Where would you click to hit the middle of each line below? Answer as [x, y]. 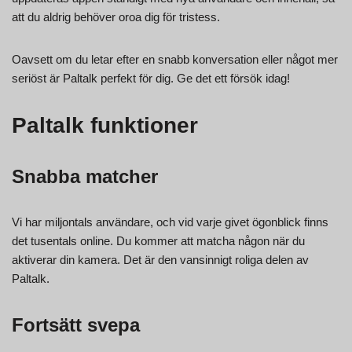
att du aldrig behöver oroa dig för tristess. [116, 16]
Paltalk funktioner [105, 125]
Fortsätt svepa [76, 324]
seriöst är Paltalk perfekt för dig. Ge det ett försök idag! [151, 78]
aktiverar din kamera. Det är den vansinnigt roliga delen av [160, 259]
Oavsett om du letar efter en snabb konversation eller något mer [175, 59]
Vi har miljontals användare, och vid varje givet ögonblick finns [170, 222]
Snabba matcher [85, 176]
